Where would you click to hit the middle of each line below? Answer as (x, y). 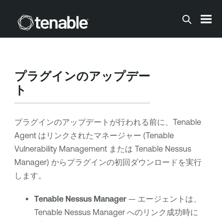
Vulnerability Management (60, 149)
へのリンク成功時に (161, 212)
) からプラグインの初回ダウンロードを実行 (124, 162)
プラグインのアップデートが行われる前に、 (93, 122)
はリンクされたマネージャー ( (91, 136)
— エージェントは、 (164, 199)
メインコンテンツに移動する (111, 16)
